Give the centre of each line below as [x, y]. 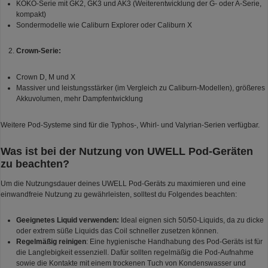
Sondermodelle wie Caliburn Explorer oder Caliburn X [104, 25]
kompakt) [31, 14]
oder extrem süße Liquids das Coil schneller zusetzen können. [117, 231]
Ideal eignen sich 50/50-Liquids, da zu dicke [191, 220]
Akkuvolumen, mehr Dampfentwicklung [79, 98]
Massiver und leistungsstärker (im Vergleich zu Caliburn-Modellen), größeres [140, 88]
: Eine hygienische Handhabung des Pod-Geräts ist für [174, 242]
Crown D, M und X [45, 77]
